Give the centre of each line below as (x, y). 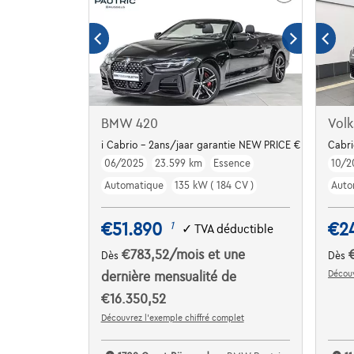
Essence (232, 163)
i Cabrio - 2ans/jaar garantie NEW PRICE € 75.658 (217, 145)
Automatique (134, 185)
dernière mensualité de (168, 277)
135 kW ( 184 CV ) (214, 185)
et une (226, 255)
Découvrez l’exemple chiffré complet (172, 317)
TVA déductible (233, 230)
